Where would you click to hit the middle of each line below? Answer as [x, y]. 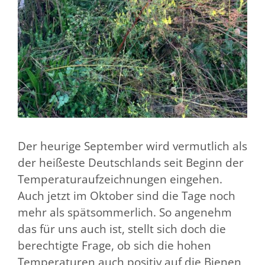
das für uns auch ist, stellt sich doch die [122, 229]
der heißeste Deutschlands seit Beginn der [131, 162]
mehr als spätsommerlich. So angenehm [125, 212]
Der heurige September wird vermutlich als [132, 146]
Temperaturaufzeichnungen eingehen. [120, 179]
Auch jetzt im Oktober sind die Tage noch [127, 195]
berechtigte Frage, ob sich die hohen [114, 245]
